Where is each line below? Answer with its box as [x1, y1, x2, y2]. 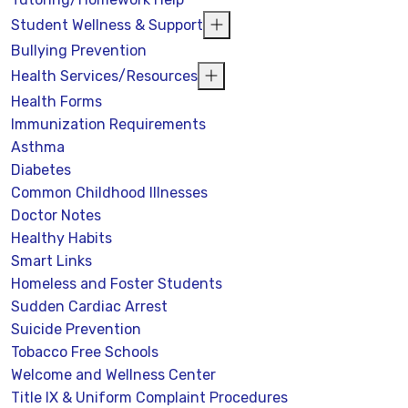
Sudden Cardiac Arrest [11, 297, 168, 315]
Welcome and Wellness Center [11, 365, 216, 383]
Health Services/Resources [11, 66, 198, 85]
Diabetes [11, 160, 71, 178]
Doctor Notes [11, 206, 101, 224]
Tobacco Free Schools [11, 342, 158, 361]
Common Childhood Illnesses [11, 183, 208, 201]
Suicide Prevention [11, 320, 141, 338]
